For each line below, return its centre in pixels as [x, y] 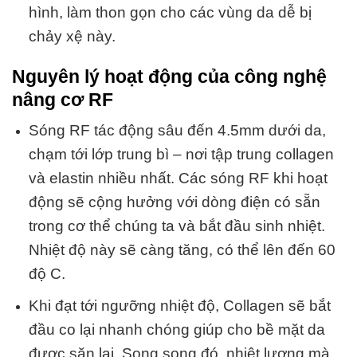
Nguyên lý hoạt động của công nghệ [169, 76]
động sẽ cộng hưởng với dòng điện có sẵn [174, 202]
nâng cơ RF [65, 99]
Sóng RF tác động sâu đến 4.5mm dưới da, [177, 131]
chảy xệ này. [72, 36]
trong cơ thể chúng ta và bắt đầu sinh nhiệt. [177, 226]
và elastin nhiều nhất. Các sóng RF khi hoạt [178, 178]
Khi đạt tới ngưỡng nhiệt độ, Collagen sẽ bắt [179, 305]
